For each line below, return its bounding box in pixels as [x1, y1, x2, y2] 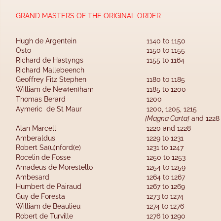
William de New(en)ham [16, 85, 104, 94]
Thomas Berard [16, 95, 107, 103]
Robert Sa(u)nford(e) [16, 144, 105, 152]
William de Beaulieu [16, 202, 108, 210]
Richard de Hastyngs [16, 56, 99, 64]
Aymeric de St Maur [16, 105, 104, 113]
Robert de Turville [16, 212, 107, 220]
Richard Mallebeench [16, 66, 86, 74]
